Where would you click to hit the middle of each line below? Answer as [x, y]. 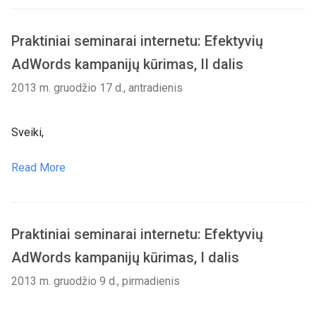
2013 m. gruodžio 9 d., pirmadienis [96, 281]
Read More [38, 168]
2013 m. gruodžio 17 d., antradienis [97, 88]
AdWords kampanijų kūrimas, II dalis [127, 64]
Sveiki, [28, 132]
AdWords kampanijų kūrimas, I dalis [125, 257]
